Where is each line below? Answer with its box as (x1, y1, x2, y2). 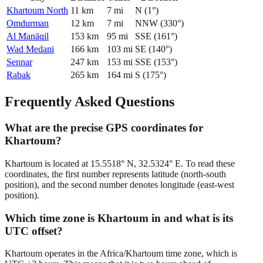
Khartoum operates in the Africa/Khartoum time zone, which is (5, 248, 237, 259)
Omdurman (6, 18, 49, 29)
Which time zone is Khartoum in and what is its (5, 211, 233, 224)
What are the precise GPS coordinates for (5, 122, 203, 134)
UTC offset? (5, 224, 63, 237)
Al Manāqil (6, 31, 49, 42)
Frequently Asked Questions (5, 94, 174, 110)
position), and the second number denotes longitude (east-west (5, 179, 234, 190)
